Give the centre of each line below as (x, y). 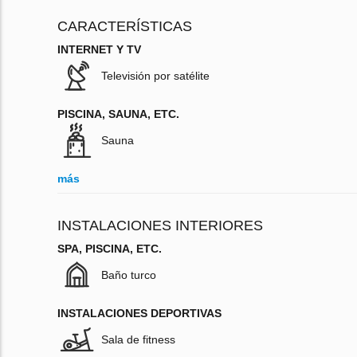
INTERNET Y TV (99, 50)
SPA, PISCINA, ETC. (110, 249)
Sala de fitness (138, 340)
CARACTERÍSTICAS (125, 27)
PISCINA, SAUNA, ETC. (118, 114)
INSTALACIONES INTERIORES (160, 226)
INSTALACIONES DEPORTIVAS (139, 314)
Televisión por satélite (155, 76)
